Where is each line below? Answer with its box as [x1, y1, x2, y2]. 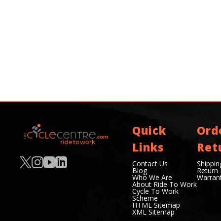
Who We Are [132, 173, 172, 182]
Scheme [132, 193, 158, 203]
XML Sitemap [132, 207, 175, 217]
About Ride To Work [132, 180, 197, 189]
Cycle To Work [132, 186, 179, 196]
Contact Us [132, 159, 168, 168]
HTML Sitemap [132, 200, 180, 210]
